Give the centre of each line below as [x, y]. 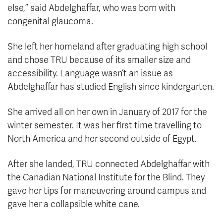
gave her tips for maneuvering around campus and [107, 191]
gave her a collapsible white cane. [74, 204]
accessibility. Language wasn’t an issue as [90, 74]
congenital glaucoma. [50, 22]
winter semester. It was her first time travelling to [105, 126]
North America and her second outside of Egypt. [102, 139]
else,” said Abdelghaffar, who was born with [91, 8]
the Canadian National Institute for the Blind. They [106, 178]
